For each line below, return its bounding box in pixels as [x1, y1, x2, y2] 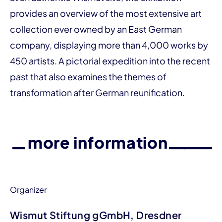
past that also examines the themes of [10, 71, 166, 82]
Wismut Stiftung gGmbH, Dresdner [10, 209, 182, 221]
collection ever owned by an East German [10, 23, 182, 35]
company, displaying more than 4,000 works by [10, 39, 208, 51]
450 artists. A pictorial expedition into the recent [10, 55, 210, 66]
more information [27, 132, 168, 152]
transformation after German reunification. [10, 87, 186, 98]
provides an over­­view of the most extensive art [10, 7, 202, 19]
